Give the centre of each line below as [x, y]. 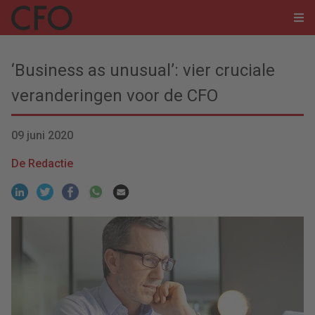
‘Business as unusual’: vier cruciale [143, 70]
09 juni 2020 [42, 135]
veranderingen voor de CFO [115, 96]
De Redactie [42, 163]
